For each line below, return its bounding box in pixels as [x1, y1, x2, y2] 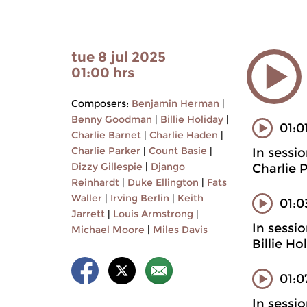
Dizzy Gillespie [71, 160, 143, 173]
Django [151, 160, 185, 173]
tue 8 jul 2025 [71, 49, 166, 65]
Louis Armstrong [113, 208, 193, 220]
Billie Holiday [160, 113, 223, 125]
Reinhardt [71, 176, 119, 188]
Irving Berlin [110, 192, 169, 204]
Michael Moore [71, 223, 145, 236]
